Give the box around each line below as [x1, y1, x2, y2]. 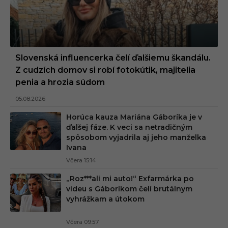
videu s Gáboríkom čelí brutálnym [66, 184, 192, 193]
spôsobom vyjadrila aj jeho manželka [66, 132, 206, 142]
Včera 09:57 [66, 218, 99, 225]
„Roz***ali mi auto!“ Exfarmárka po [66, 174, 194, 183]
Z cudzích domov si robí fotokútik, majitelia [15, 65, 195, 75]
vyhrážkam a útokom [66, 194, 145, 204]
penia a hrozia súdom [15, 77, 105, 87]
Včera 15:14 [66, 156, 96, 164]
